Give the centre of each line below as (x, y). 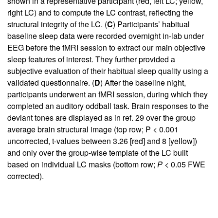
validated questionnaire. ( (51, 82)
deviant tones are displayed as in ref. (71, 117)
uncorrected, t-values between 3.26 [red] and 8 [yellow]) (102, 141)
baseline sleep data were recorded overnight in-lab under (106, 36)
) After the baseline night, (143, 82)
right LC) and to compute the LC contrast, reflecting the (100, 12)
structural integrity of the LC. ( (57, 24)
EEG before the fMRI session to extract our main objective (106, 47)
